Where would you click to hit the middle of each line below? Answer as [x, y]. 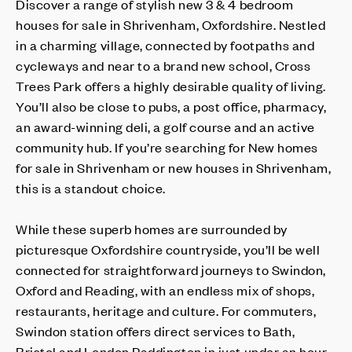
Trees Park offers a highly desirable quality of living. [171, 85]
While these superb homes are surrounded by [152, 228]
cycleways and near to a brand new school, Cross [163, 65]
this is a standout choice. [91, 187]
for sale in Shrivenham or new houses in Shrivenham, [174, 167]
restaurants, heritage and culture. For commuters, [166, 310]
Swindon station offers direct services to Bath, [156, 330]
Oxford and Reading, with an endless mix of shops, [165, 290]
